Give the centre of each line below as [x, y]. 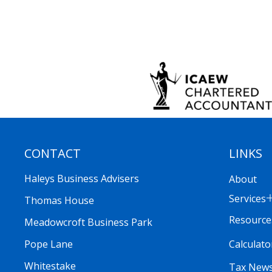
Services [247, 199]
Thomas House [59, 201]
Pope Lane [49, 244]
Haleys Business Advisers [82, 179]
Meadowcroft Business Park [88, 223]
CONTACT [53, 154]
